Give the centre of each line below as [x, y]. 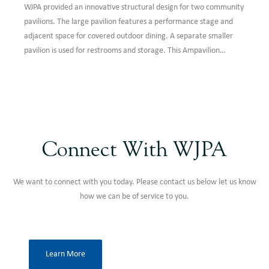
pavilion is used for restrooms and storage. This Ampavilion [122, 51]
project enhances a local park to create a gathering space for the [133, 65]
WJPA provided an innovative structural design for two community [134, 8]
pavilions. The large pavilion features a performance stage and [128, 22]
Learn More [65, 255]
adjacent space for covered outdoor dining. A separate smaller [128, 37]
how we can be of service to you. [134, 197]
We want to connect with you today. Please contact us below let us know [134, 183]
